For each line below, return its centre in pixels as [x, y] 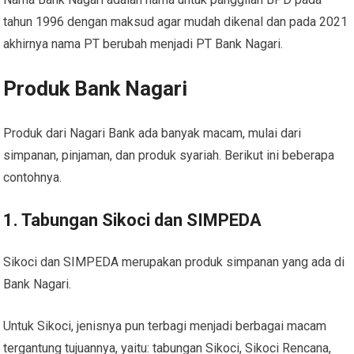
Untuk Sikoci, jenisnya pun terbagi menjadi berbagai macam [165, 326]
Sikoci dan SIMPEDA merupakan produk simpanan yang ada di [174, 262]
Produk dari [37, 133]
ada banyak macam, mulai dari [218, 133]
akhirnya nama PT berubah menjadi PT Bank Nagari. [143, 43]
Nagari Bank [103, 133]
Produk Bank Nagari [96, 88]
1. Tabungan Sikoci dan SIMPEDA [133, 220]
